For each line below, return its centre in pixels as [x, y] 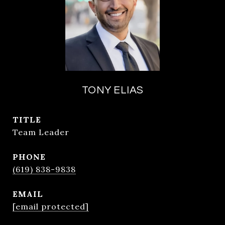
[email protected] [51, 206]
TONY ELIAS [113, 90]
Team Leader [41, 132]
